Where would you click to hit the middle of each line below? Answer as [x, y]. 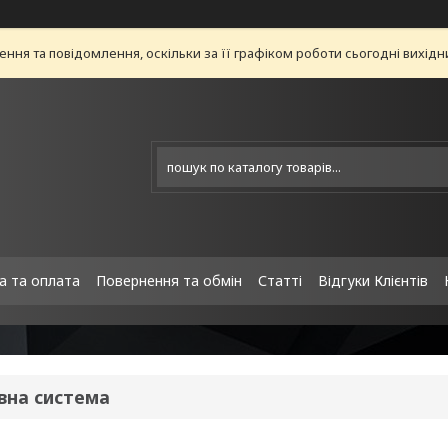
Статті [280, 280]
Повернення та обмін [169, 280]
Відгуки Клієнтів [373, 280]
